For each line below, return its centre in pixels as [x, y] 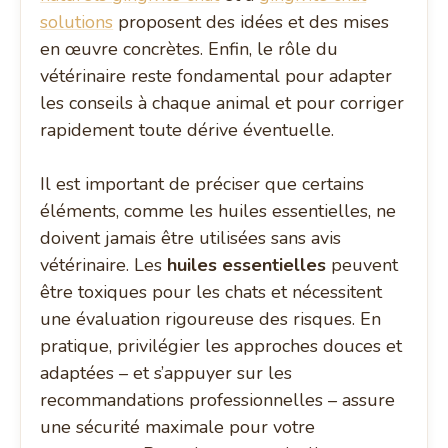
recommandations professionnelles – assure [218, 400]
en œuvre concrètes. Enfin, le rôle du [189, 49]
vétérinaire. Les [104, 265]
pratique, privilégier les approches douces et [221, 346]
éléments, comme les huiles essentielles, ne [218, 211]
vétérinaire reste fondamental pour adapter [216, 76]
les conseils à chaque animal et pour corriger [222, 103]
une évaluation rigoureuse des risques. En [211, 319]
